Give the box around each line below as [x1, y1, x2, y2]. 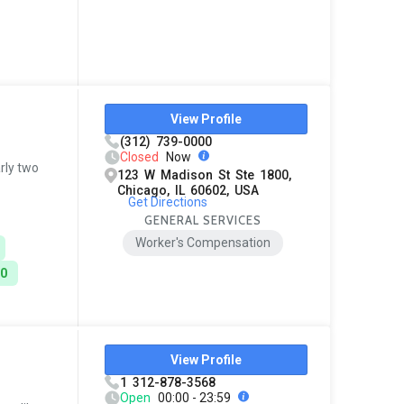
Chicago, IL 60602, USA [117, 182, 260, 197]
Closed [120, 149, 160, 164]
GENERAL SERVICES [144, 212, 262, 227]
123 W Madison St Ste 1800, [117, 167, 292, 182]
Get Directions [127, 194, 207, 209]
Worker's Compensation [135, 235, 271, 251]
